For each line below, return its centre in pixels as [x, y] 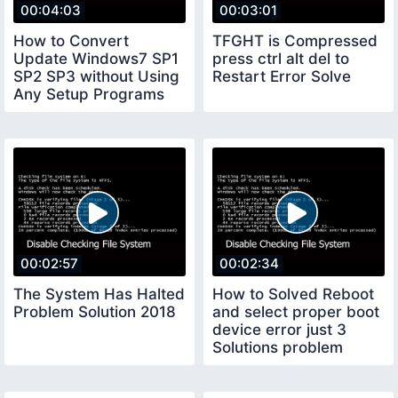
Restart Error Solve [282, 76]
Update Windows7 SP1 [96, 58]
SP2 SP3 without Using [96, 76]
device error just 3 [279, 330]
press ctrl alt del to [281, 58]
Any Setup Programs [89, 94]
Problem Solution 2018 [95, 312]
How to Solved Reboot [293, 295]
